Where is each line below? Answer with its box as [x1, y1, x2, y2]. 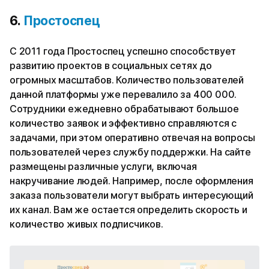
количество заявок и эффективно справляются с [10, 117, 237, 130]
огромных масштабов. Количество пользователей [10, 74, 244, 86]
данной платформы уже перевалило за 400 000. [10, 88, 237, 101]
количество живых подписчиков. [10, 218, 166, 231]
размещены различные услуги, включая [10, 160, 197, 173]
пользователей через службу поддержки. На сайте [10, 146, 251, 159]
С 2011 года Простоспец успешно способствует [10, 45, 237, 58]
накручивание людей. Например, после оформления [10, 175, 253, 187]
